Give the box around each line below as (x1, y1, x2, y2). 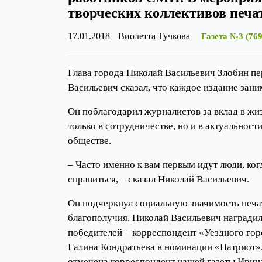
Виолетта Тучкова (118, 31, 190, 41)
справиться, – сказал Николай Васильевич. (68, 174, 249, 185)
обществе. (68, 135, 111, 146)
